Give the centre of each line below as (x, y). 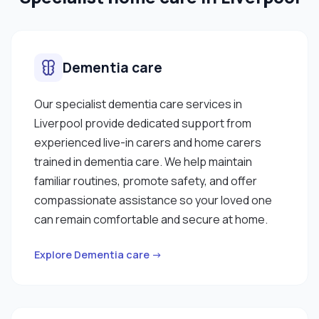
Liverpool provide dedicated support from (143, 123)
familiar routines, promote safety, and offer (146, 181)
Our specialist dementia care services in (138, 104)
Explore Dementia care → (98, 254)
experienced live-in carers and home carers (148, 142)
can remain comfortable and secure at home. (151, 219)
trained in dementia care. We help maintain (143, 161)
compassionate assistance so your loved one (153, 200)
